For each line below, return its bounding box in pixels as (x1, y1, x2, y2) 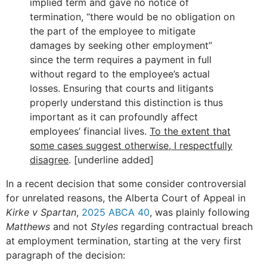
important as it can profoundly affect (30, 111, 198, 123)
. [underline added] (69, 154, 154, 166)
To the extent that (150, 125, 231, 138)
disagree (30, 154, 69, 166)
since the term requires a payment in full (30, 54, 212, 66)
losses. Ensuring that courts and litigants (30, 82, 213, 95)
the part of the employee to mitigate (30, 25, 195, 38)
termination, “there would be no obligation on (30, 11, 235, 23)
